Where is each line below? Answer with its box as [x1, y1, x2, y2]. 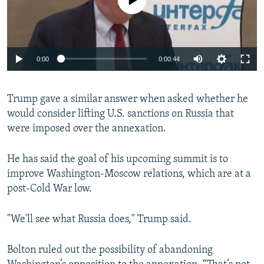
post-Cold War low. [7, 183, 92, 194]
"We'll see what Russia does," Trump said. [7, 213, 192, 225]
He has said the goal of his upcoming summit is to [7, 153, 228, 165]
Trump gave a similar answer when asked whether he [7, 93, 248, 105]
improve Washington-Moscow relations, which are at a [7, 168, 251, 180]
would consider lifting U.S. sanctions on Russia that [7, 108, 234, 120]
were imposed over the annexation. [7, 123, 166, 134]
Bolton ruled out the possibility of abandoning [7, 244, 213, 256]
